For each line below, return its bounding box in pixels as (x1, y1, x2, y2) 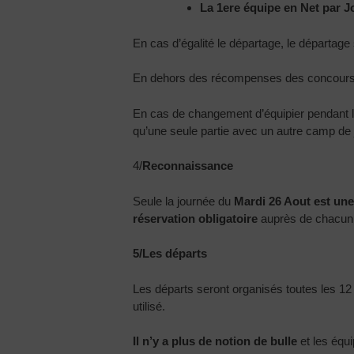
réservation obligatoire (133, 211, 258, 225)
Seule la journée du (133, 194, 232, 208)
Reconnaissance (142, 159, 234, 173)
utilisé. (133, 299, 166, 313)
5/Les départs (133, 247, 208, 261)
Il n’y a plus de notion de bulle (133, 334, 298, 348)
